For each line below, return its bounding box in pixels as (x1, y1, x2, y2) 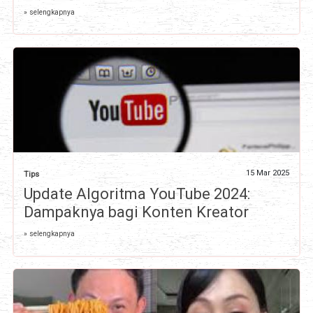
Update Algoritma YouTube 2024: (23, 184, 250, 203)
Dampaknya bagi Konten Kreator (23, 203, 249, 221)
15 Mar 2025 (246, 168, 290, 177)
